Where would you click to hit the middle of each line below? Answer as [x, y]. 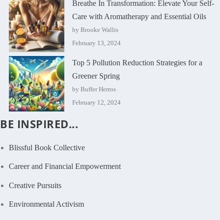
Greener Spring [96, 76]
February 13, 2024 [97, 43]
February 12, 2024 [97, 102]
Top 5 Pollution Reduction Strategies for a [137, 62]
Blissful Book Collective [47, 148]
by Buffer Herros [94, 89]
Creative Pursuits [35, 185]
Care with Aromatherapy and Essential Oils [139, 16]
